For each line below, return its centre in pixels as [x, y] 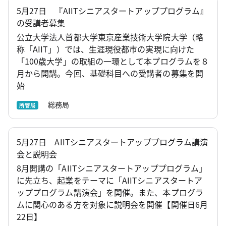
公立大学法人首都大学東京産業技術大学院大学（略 [110, 37]
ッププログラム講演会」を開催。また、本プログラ [110, 192]
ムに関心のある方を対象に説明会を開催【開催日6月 [112, 205]
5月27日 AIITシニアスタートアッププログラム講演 [112, 142]
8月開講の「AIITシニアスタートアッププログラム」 [112, 168]
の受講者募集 [41, 22]
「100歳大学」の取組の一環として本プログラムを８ [113, 61]
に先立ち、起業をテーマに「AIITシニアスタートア [109, 180]
